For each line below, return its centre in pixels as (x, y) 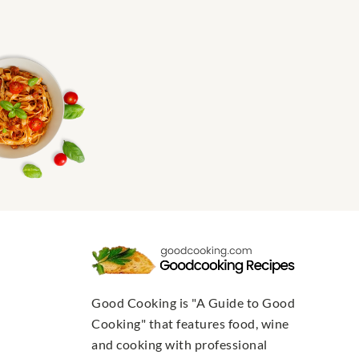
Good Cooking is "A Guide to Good (193, 303)
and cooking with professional (179, 345)
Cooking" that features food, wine (190, 324)
